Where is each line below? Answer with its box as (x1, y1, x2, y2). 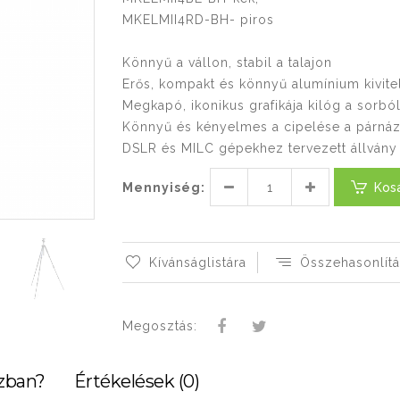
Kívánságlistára (148, 255, 246, 270)
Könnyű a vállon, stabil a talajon (121, 55, 332, 70)
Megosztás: (121, 319, 197, 333)
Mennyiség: (121, 180, 205, 195)
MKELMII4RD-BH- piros (121, 12, 274, 27)
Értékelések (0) (73, 371, 199, 392)
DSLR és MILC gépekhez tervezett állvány (121, 141, 397, 155)
